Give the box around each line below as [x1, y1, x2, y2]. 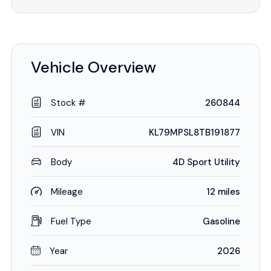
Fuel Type [51, 215, 91, 227]
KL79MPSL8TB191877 [149, 126, 240, 139]
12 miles [206, 186, 240, 198]
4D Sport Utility [172, 156, 240, 168]
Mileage [51, 186, 83, 198]
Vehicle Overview [31, 57, 157, 77]
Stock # [51, 97, 86, 109]
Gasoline [203, 215, 240, 227]
